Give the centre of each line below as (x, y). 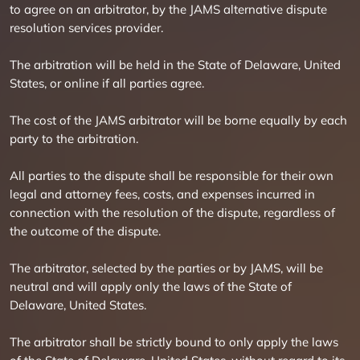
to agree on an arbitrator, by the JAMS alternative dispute (168, 9)
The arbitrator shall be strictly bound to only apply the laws (174, 342)
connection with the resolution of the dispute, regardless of (172, 213)
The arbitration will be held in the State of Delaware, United (175, 65)
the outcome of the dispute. (85, 231)
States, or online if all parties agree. (107, 83)
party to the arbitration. (74, 139)
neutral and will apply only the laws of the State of (151, 286)
